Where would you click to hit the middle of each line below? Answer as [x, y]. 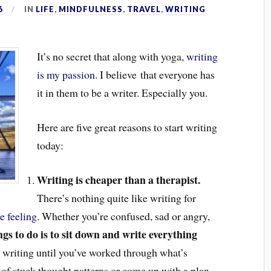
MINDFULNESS [91, 9]
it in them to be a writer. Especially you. [122, 93]
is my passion [66, 74]
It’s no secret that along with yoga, [112, 56]
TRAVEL [144, 9]
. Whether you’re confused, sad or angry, [123, 216]
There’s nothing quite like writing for [117, 198]
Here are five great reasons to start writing [127, 127]
